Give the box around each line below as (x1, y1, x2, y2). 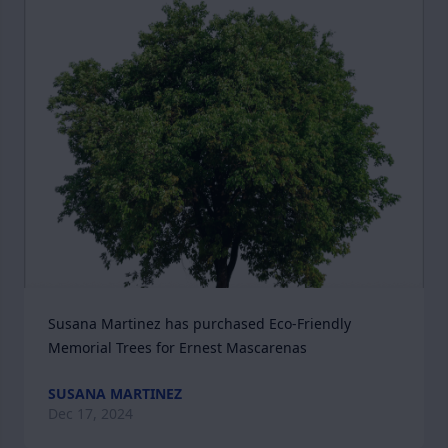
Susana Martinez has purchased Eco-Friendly (48, 314, 351, 333)
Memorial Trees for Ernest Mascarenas (48, 338, 307, 357)
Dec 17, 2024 (48, 404, 133, 423)
